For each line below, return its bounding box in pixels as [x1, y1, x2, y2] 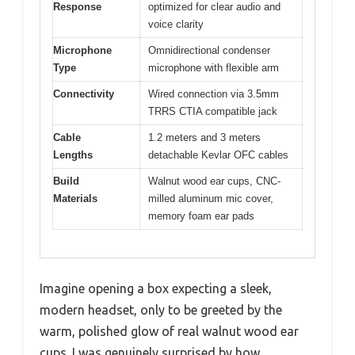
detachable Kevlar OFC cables [148, 149, 288, 161]
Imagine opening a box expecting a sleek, [40, 281, 272, 296]
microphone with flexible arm [148, 62, 279, 74]
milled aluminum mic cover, [148, 193, 273, 204]
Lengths [53, 149, 93, 161]
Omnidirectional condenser [148, 44, 270, 56]
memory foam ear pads [148, 210, 254, 222]
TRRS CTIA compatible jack [148, 105, 277, 117]
